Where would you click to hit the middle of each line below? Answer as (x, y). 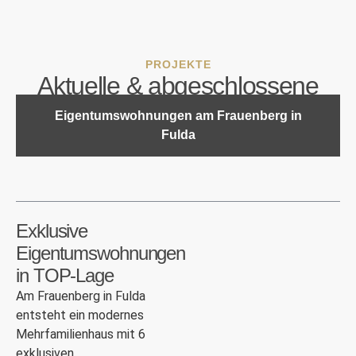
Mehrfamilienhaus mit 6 (81, 334)
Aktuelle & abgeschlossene (178, 86)
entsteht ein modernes (80, 315)
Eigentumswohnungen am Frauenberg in (178, 116)
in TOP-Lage (65, 275)
